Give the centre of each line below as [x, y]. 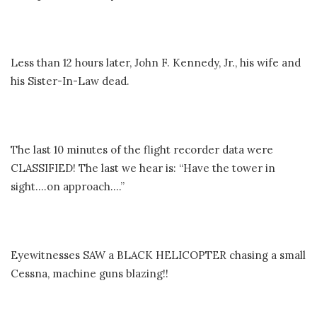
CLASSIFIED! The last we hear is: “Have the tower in [143, 168]
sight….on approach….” [68, 187]
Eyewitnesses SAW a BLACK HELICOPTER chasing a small [158, 255]
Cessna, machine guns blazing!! [90, 274]
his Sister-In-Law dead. [70, 81]
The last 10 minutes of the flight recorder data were [142, 150]
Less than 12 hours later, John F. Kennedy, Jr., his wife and [156, 63]
